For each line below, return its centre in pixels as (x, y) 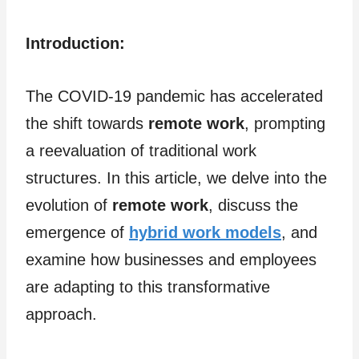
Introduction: (75, 43)
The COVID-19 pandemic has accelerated (174, 96)
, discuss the (253, 205)
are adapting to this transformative (148, 287)
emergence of (77, 232)
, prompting (285, 123)
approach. (61, 314)
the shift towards (87, 123)
